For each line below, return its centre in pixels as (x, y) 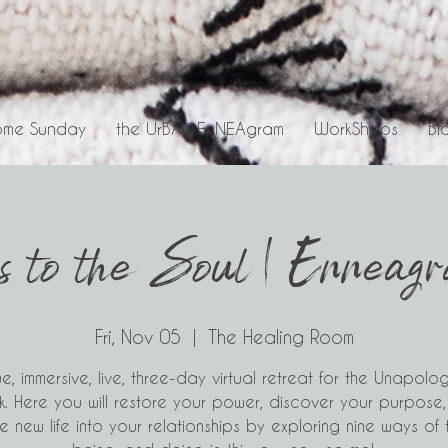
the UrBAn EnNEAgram (200, 128)
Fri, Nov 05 (137, 336)
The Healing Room (280, 336)
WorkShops (356, 128)
